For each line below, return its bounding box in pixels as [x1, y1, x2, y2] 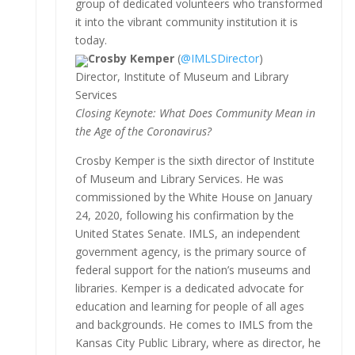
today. [74, 32, 107, 48]
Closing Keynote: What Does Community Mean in [74, 105, 315, 120]
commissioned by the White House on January [74, 189, 312, 204]
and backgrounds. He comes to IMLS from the [74, 316, 313, 332]
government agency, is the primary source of [74, 243, 306, 259]
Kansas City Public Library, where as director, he [74, 334, 321, 350]
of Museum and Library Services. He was [74, 170, 284, 186]
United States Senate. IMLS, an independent [74, 225, 300, 241]
